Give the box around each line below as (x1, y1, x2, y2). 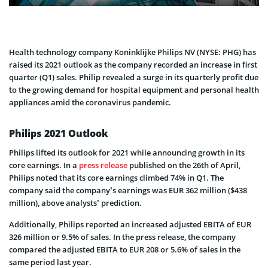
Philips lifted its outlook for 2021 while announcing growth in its (9, 147, 245, 159)
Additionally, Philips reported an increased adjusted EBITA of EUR (9, 219, 251, 230)
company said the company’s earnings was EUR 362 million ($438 (9, 185, 247, 196)
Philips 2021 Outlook (9, 127, 108, 141)
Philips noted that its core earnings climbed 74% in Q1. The (9, 172, 224, 184)
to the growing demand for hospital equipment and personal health (9, 84, 259, 96)
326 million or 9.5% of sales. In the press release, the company (9, 232, 236, 243)
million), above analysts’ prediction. (9, 197, 142, 209)
